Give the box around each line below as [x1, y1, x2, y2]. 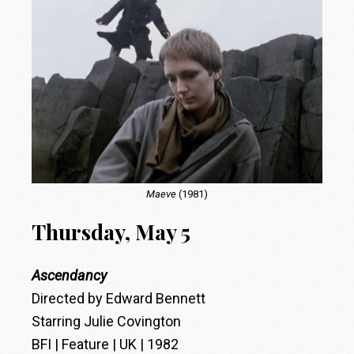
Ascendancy [32, 267, 107, 284]
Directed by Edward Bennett [32, 290, 206, 307]
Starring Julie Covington [32, 313, 182, 330]
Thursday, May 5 [32, 217, 191, 247]
